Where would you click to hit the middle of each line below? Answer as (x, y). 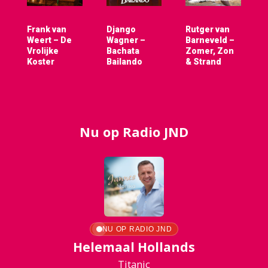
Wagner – (126, 40)
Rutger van (208, 29)
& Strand (204, 61)
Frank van (46, 29)
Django (121, 29)
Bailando (124, 61)
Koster (40, 61)
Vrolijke (42, 51)
